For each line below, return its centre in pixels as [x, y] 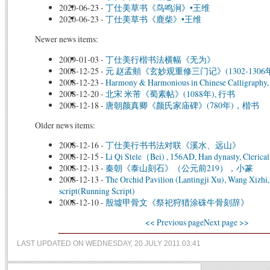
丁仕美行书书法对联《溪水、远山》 [173, 145]
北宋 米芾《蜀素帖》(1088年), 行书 [170, 93]
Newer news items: [66, 39]
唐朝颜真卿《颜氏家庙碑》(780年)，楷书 [182, 105]
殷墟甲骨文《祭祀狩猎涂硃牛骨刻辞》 [177, 202]
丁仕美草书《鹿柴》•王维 [153, 19]
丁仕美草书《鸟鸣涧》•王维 [157, 8]
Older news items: [65, 125]
